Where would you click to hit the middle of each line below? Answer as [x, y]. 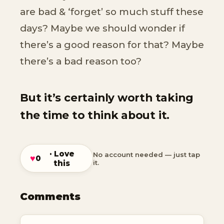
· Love [62, 153]
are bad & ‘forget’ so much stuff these [112, 12]
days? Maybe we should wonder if [102, 28]
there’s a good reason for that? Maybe [112, 45]
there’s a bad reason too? [81, 61]
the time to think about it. [95, 115]
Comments [50, 197]
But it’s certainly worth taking [107, 97]
